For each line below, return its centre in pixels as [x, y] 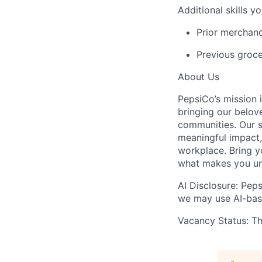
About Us [199, 76]
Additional [200, 10]
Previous [216, 54]
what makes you [216, 163]
